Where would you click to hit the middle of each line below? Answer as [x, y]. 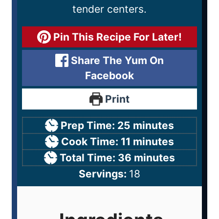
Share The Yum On [116, 61]
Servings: [104, 174]
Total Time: [89, 158]
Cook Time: [91, 142]
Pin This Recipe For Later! [116, 37]
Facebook [109, 76]
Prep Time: [89, 126]
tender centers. [109, 9]
